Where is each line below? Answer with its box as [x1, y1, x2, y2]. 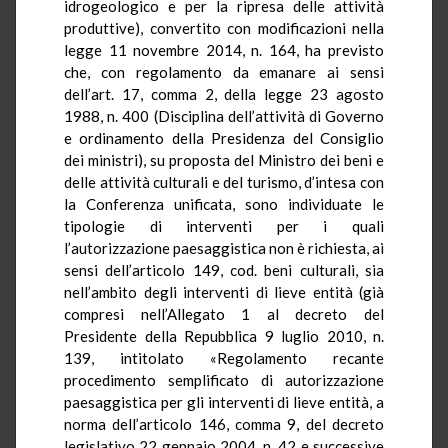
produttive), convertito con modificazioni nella [64, 18, 384, 37]
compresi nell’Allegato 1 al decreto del [64, 304, 384, 323]
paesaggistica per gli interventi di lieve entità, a [64, 392, 384, 411]
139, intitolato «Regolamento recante [64, 348, 384, 367]
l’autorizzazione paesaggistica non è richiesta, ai [64, 238, 384, 257]
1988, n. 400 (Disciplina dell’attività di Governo [64, 106, 384, 125]
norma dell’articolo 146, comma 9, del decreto [64, 414, 384, 433]
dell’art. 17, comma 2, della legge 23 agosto [64, 84, 384, 103]
